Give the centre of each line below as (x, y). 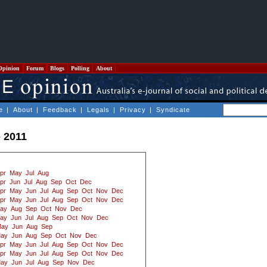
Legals (98, 110)
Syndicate (173, 110)
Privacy (133, 110)
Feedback (60, 110)
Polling (80, 68)
